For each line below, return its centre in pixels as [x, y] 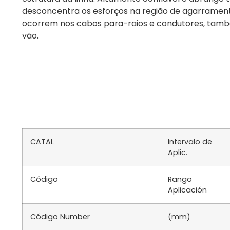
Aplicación [187, 190]
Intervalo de [190, 141]
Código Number [60, 216]
